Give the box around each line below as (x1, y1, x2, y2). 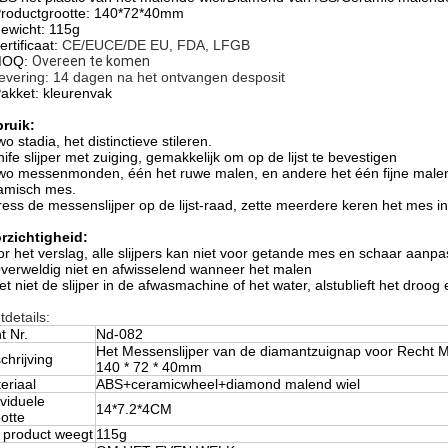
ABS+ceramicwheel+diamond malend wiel (96, 376, 360, 392)
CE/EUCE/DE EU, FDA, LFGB (58, 37, 250, 53)
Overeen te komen (32, 53, 150, 69)
